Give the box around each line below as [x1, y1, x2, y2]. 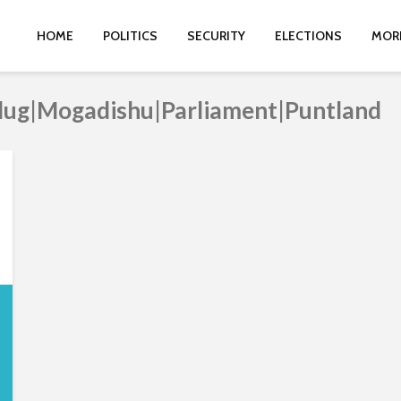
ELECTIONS [275, 28, 342, 44]
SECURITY [187, 28, 245, 44]
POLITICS [103, 28, 158, 44]
